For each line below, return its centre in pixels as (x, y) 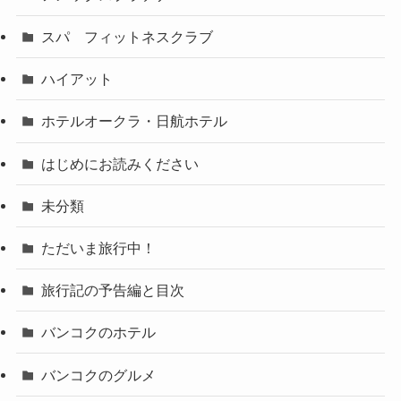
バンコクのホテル (99, 333)
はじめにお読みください (120, 163)
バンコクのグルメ (99, 375)
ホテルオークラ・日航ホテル (135, 121)
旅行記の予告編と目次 (113, 290)
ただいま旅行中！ (99, 248)
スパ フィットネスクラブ (128, 37)
